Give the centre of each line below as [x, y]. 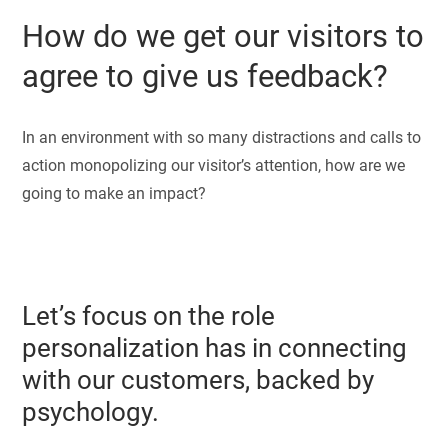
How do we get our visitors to [223, 37]
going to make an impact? [114, 193]
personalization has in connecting [215, 347]
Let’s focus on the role [149, 315]
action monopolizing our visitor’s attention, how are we [214, 165]
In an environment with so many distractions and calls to [222, 137]
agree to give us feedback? [205, 77]
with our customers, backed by [198, 379]
